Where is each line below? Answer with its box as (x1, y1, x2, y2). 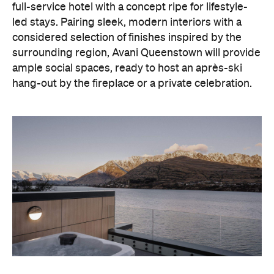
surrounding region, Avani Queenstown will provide (12, 47, 261, 59)
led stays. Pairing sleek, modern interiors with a (12, 17, 242, 28)
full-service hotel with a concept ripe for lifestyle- (12, 1, 248, 13)
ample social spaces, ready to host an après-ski (12, 62, 242, 74)
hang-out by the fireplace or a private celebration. (12, 78, 254, 89)
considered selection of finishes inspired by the (12, 32, 242, 43)
